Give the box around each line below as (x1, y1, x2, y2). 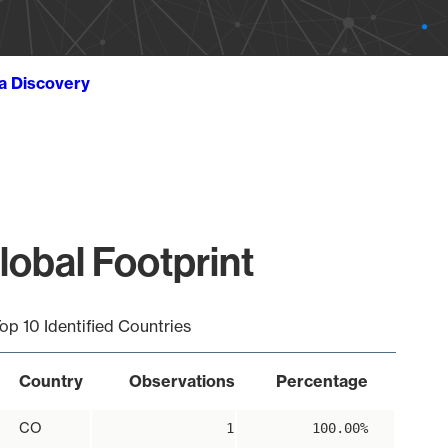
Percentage (275, 371, 368, 391)
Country (18, 371, 83, 391)
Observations (128, 371, 235, 391)
